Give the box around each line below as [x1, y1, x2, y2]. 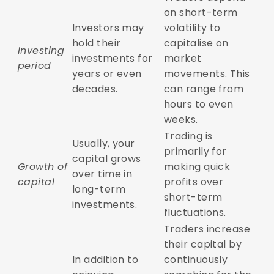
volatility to [163, 21, 221, 35]
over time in [72, 167, 133, 182]
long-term [72, 182, 126, 197]
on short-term [163, 6, 238, 20]
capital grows [72, 152, 141, 166]
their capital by [163, 237, 242, 252]
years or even [72, 67, 142, 81]
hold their [72, 36, 121, 51]
